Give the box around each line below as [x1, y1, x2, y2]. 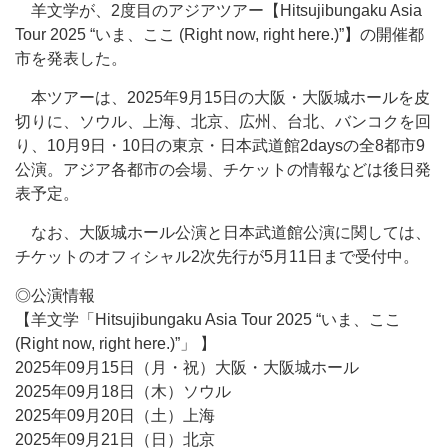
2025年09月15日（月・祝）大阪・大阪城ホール [15, 359, 359, 376]
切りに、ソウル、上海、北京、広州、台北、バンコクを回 [15, 113, 431, 130]
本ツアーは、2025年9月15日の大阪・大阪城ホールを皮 [15, 89, 430, 106]
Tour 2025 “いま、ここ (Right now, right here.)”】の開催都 [15, 26, 424, 43]
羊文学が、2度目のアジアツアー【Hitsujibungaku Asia [15, 2, 422, 19]
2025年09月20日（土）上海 [15, 407, 215, 424]
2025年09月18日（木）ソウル [15, 383, 231, 400]
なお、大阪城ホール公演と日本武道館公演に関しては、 [15, 224, 431, 241]
